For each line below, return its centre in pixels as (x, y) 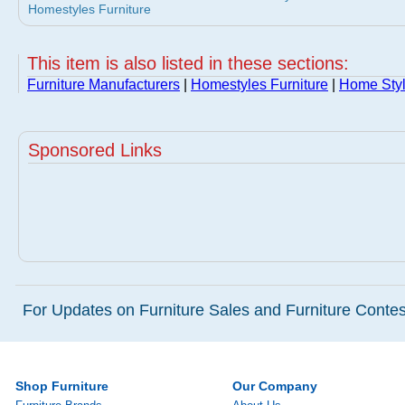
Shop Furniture (62, 386)
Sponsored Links (95, 150)
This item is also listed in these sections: (188, 63)
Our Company (275, 386)
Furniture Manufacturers (104, 85)
